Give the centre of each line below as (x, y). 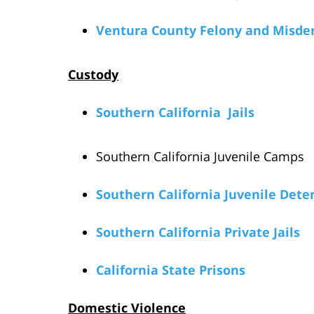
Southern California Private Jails (198, 232)
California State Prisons (171, 269)
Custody (93, 74)
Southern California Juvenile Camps (200, 156)
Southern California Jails (175, 112)
